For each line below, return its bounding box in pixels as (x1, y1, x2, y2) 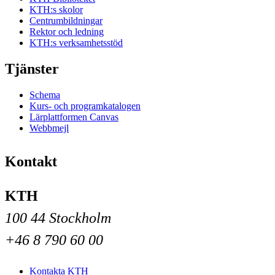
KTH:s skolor (29, 4, 83, 15)
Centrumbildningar (29, 15, 103, 26)
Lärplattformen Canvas (29, 111, 118, 122)
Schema (29, 89, 60, 100)
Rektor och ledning (29, 26, 104, 37)
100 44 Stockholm (5, 209, 111, 226)
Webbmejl (29, 122, 69, 133)
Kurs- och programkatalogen (29, 100, 141, 111)
